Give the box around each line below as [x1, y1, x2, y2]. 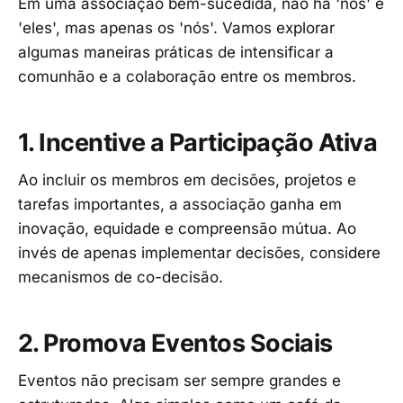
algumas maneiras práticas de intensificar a [18, 43, 334, 62]
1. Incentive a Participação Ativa [18, 127, 378, 157]
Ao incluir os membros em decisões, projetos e [18, 171, 356, 190]
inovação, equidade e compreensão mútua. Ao [18, 219, 356, 238]
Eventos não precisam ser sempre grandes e [18, 372, 341, 390]
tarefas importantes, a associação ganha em [18, 195, 342, 214]
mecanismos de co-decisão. [18, 268, 223, 287]
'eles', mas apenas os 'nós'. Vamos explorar [18, 19, 335, 38]
